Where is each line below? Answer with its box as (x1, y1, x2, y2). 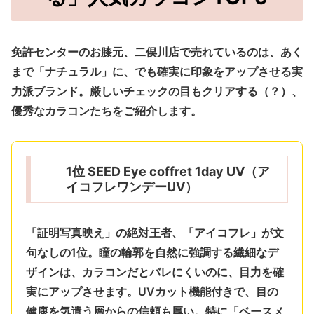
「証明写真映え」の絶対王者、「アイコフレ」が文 (26, 226, 284, 240)
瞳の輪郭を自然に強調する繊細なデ (99, 245, 278, 260)
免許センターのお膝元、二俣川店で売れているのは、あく (11, 44, 303, 59)
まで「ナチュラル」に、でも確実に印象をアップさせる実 (11, 64, 303, 78)
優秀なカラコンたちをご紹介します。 (11, 103, 202, 118)
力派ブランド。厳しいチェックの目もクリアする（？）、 (11, 83, 303, 98)
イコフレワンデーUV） (66, 179, 198, 194)
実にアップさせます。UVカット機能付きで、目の (26, 285, 278, 299)
